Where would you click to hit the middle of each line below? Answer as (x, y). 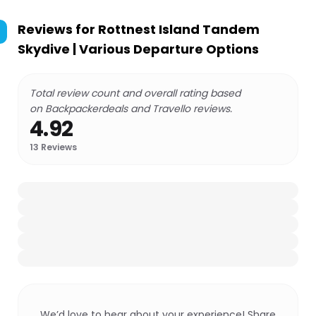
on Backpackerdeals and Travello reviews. (131, 109)
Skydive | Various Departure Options (138, 49)
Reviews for (58, 29)
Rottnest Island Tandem (179, 29)
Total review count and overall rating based (135, 93)
